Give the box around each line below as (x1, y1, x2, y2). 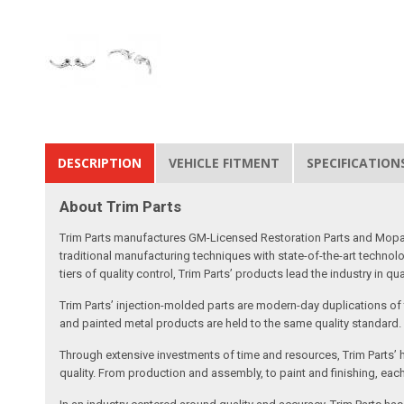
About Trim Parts (60, 197, 182, 216)
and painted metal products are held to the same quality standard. (60, 316, 402, 330)
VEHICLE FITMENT (169, 153, 280, 171)
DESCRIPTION (58, 153, 142, 171)
